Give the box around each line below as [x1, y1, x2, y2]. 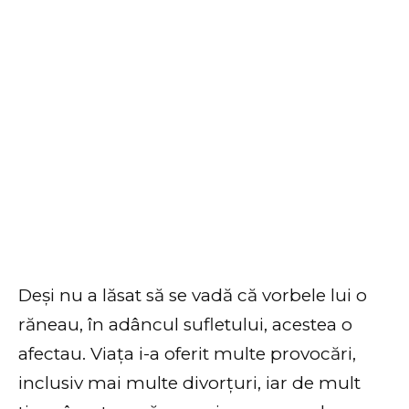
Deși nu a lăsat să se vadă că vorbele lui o [18, 285, 367, 307]
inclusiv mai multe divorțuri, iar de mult [18, 372, 361, 394]
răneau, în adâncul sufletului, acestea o [18, 314, 352, 336]
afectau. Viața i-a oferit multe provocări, [18, 343, 356, 365]
